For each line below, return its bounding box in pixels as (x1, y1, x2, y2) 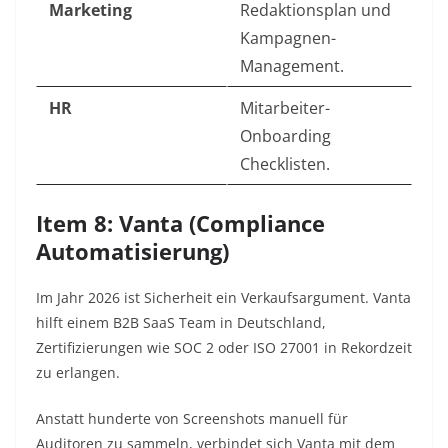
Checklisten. (240, 153, 330, 176)
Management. (240, 55, 344, 78)
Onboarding (240, 125, 331, 148)
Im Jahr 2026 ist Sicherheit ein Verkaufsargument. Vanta (36, 288, 411, 308)
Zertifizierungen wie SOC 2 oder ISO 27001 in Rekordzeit (36, 338, 412, 358)
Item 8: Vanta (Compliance (36, 208, 325, 239)
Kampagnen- (240, 27, 336, 50)
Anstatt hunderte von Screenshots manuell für (36, 409, 348, 429)
